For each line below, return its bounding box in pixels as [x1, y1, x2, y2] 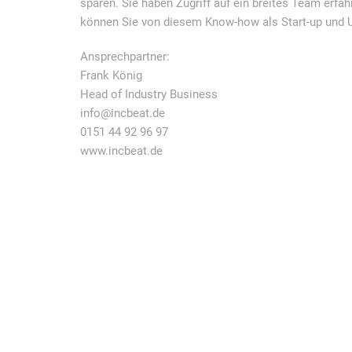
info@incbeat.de [80, 106, 165, 121]
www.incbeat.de [80, 144, 163, 159]
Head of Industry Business [80, 87, 218, 102]
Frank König [80, 68, 142, 83]
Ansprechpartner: [80, 49, 170, 64]
